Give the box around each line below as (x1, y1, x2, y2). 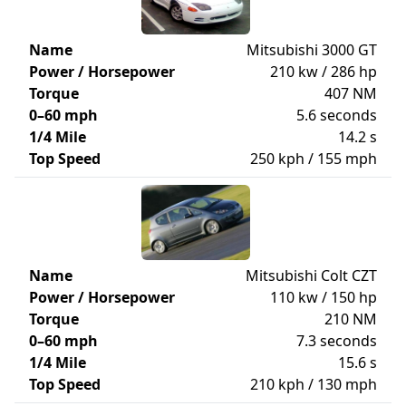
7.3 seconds (296, 331, 377, 351)
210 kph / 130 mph (250, 374, 377, 394)
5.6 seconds (296, 105, 377, 125)
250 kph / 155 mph (250, 149, 377, 169)
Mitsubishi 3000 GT (246, 40, 377, 60)
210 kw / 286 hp (270, 62, 377, 82)
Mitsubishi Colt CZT (246, 266, 377, 285)
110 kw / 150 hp (270, 287, 377, 307)
